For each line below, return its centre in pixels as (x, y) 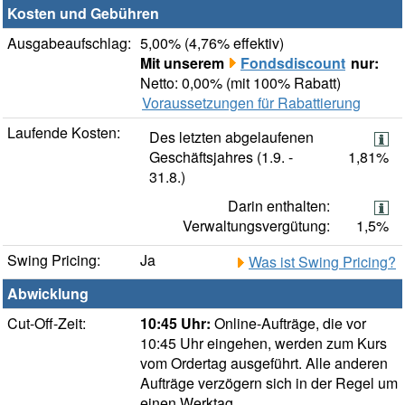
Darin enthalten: (279, 206)
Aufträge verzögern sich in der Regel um (269, 383)
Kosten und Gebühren (83, 14)
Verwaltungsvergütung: (256, 226)
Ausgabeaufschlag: (69, 43)
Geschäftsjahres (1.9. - (221, 157)
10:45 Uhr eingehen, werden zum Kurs (264, 344)
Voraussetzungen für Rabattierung (251, 103)
